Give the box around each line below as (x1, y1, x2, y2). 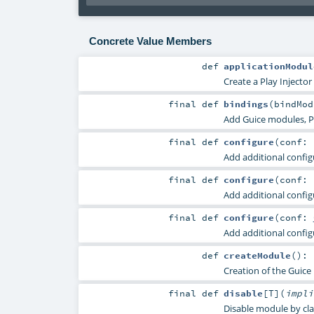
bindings (223, 97, 268, 109)
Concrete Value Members (88, 34, 212, 47)
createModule (223, 250, 291, 261)
